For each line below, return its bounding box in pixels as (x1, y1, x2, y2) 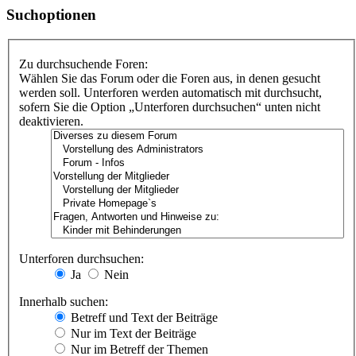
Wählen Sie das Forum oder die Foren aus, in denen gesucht (19, 72, 320, 86)
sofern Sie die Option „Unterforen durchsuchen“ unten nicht (19, 100, 320, 114)
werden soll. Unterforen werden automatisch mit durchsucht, (19, 86, 322, 100)
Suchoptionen (6, 6, 96, 23)
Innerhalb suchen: (19, 295, 108, 309)
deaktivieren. (19, 114, 83, 129)
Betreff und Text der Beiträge (68, 311, 218, 325)
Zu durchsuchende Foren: (19, 57, 148, 72)
